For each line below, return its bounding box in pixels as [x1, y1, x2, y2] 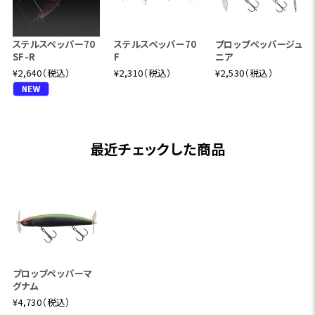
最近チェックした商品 [89, 138, 226, 159]
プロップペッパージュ [215, 37, 302, 51]
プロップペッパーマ [12, 266, 93, 281]
